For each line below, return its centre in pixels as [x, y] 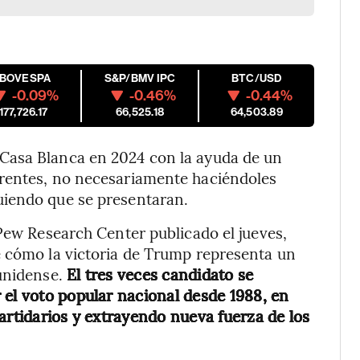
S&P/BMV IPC [140, 78]
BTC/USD [256, 78]
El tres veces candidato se [158, 274]
